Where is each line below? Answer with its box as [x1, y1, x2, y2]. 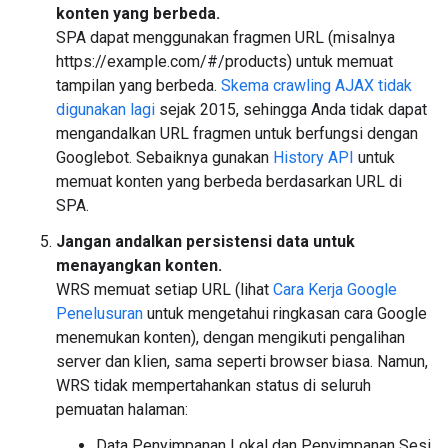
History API [273, 148, 354, 167]
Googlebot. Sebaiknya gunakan [56, 148, 273, 167]
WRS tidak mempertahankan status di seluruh [56, 376, 371, 395]
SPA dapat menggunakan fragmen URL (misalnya [56, 28, 395, 47]
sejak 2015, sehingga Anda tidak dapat [155, 100, 427, 119]
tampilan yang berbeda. [56, 76, 221, 95]
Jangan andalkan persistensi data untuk [56, 232, 355, 251]
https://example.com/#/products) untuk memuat [56, 52, 393, 71]
